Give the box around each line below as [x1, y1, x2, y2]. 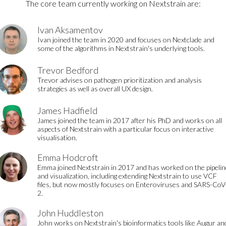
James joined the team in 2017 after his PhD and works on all [37, 116, 222, 125]
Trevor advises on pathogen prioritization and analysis [37, 76, 202, 84]
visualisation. [37, 133, 77, 142]
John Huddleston [37, 207, 103, 218]
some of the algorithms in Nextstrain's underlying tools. [37, 44, 205, 52]
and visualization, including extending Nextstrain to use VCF [37, 172, 217, 180]
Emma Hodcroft [37, 152, 98, 163]
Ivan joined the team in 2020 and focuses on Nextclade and [37, 35, 214, 44]
